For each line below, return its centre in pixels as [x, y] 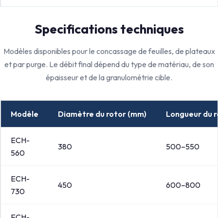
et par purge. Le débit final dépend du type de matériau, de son [109, 64]
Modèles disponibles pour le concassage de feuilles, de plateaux [109, 51]
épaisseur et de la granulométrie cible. [109, 77]
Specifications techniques [109, 29]
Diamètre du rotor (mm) [102, 114]
